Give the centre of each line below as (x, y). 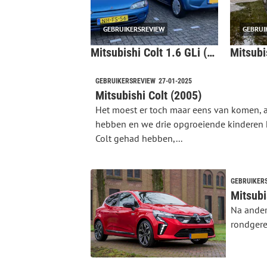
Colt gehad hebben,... (139, 138)
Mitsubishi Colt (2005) (148, 95)
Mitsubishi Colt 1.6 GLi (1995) (210, 52)
